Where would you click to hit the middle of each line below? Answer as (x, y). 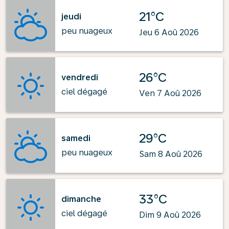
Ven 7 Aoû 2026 (170, 93)
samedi (76, 138)
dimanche (81, 199)
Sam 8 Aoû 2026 (171, 154)
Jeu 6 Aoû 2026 (169, 32)
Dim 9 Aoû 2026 (170, 215)
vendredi (80, 77)
